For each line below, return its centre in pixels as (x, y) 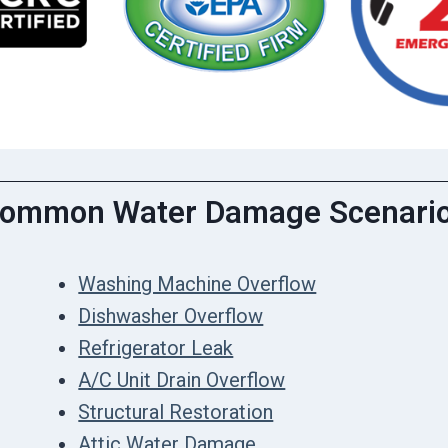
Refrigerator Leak (156, 347)
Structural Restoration (176, 411)
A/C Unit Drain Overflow (182, 379)
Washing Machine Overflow (197, 283)
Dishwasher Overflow (171, 315)
